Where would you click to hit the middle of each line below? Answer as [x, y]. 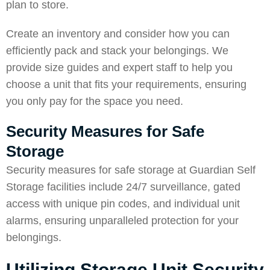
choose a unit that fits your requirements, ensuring [126, 84]
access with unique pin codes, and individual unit [123, 204]
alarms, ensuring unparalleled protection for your [122, 221]
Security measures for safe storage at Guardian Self [131, 170]
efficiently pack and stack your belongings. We [117, 51]
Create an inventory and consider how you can [118, 34]
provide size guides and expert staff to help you [119, 67]
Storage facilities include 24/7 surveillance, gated [123, 187]
